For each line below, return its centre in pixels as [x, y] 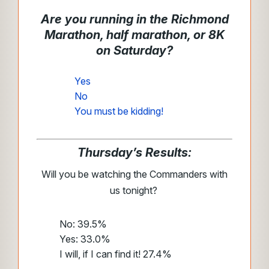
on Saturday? [134, 50]
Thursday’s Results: [134, 153]
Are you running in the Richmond [134, 19]
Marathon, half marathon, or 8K [134, 35]
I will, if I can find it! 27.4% [116, 254]
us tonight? [134, 190]
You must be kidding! [119, 111]
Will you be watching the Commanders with [134, 174]
